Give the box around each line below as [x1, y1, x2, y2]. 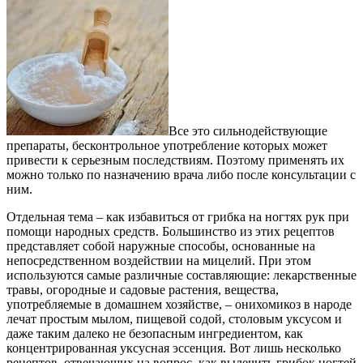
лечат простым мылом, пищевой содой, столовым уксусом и [6, 312, 342, 327]
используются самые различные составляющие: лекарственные [6, 268, 357, 283]
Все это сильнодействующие [169, 124, 327, 139]
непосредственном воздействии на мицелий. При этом [6, 254, 311, 268]
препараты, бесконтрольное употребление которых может [6, 139, 327, 153]
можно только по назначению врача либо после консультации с [6, 168, 356, 182]
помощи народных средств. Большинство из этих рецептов [6, 224, 335, 239]
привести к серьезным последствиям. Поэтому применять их [6, 153, 344, 168]
